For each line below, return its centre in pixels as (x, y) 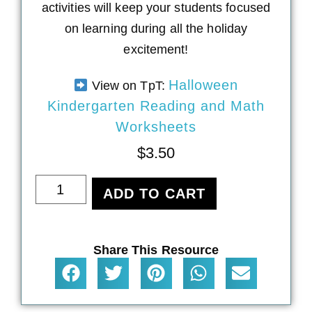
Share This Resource (156, 250)
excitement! (156, 50)
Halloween (203, 85)
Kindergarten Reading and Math (156, 106)
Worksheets (156, 126)
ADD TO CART (154, 193)
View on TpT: (128, 85)
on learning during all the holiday (156, 29)
